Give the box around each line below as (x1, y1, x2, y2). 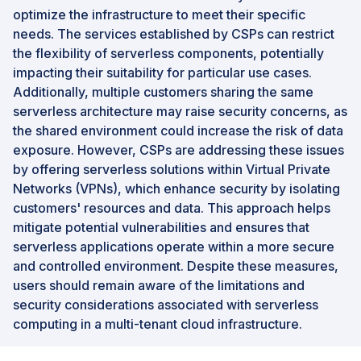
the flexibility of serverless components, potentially (13, 44, 324, 61)
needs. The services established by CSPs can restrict (13, 25, 334, 42)
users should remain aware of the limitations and (13, 276, 305, 293)
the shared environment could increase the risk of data (13, 122, 343, 139)
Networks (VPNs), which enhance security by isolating (13, 180, 340, 197)
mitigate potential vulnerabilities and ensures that (13, 218, 309, 235)
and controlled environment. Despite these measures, (13, 257, 338, 274)
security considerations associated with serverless (13, 296, 318, 313)
